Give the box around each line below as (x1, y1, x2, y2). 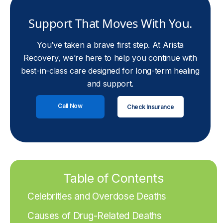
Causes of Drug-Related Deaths (27, 210, 162, 222)
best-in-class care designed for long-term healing (21, 66, 200, 76)
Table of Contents (63, 171, 164, 186)
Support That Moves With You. (28, 15, 192, 31)
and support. (87, 79, 134, 89)
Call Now (58, 102, 83, 110)
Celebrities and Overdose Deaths (27, 191, 167, 202)
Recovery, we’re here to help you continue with (23, 53, 197, 63)
